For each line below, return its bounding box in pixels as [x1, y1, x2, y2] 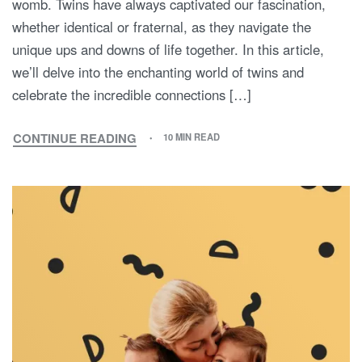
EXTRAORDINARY [74, 261, 179, 280]
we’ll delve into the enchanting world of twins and [12, 61, 304, 82]
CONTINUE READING [13, 129, 137, 148]
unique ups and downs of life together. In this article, [12, 39, 324, 59]
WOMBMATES [74, 154, 156, 173]
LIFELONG [74, 190, 135, 208]
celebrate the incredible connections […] [12, 84, 251, 104]
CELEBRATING [74, 225, 161, 244]
